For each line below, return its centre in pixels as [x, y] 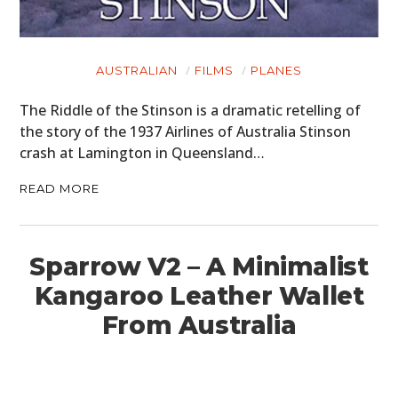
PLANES [276, 71]
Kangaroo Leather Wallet [199, 296]
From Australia [199, 326]
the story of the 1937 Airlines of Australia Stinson [186, 132]
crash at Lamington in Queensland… [143, 153]
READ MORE [60, 189]
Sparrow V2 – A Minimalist [199, 267]
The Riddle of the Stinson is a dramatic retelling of [191, 111]
